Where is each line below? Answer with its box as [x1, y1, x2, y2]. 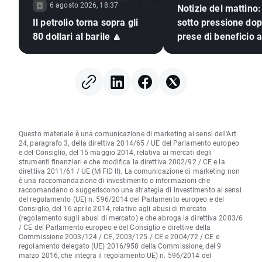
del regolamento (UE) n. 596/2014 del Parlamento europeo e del [19, 194, 225, 204]
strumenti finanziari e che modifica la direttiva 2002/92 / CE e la [19, 157, 225, 167]
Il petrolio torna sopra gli [33, 16, 139, 29]
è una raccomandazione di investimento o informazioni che [19, 175, 210, 185]
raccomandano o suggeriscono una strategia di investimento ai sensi [19, 185, 242, 195]
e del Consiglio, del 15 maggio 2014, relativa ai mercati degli [19, 147, 212, 157]
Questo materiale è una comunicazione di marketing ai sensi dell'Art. [19, 129, 238, 139]
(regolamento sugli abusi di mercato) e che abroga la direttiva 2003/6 [19, 213, 243, 223]
